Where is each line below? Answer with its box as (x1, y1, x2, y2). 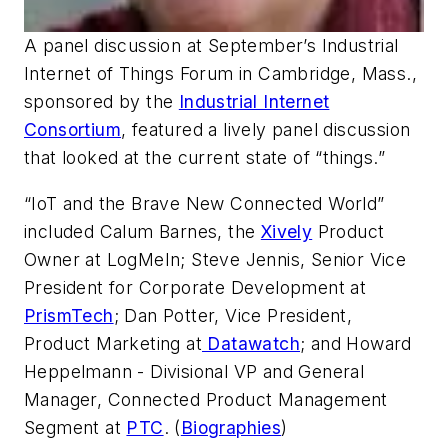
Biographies (180, 416, 282, 438)
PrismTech (24, 304, 114, 326)
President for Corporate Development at (24, 276, 367, 298)
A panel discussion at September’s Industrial (24, 35, 399, 57)
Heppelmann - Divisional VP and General (24, 360, 365, 382)
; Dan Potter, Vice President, (113, 304, 353, 326)
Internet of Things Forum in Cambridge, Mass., (24, 63, 417, 85)
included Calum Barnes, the (24, 220, 261, 242)
